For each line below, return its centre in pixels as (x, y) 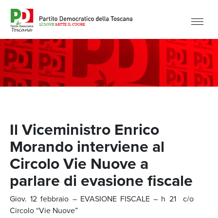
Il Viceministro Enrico (84, 129)
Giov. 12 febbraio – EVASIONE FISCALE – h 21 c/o (102, 199)
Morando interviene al (87, 146)
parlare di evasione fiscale (101, 180)
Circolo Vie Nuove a (79, 163)
